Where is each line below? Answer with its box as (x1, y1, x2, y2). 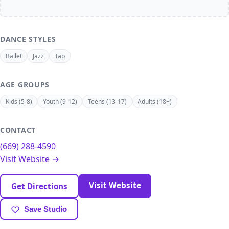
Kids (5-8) (5, 97, 32, 106)
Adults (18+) (138, 97, 172, 106)
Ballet (5, 51, 22, 60)
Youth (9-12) (42, 97, 77, 106)
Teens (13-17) (87, 97, 127, 106)
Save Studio (24, 204, 67, 214)
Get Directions (11, 181, 67, 192)
